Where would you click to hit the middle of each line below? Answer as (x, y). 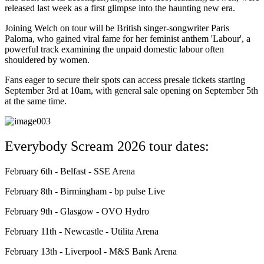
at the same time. (36, 101)
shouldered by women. (47, 60)
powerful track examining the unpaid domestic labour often (114, 49)
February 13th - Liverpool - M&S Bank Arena (91, 252)
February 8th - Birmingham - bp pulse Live (85, 192)
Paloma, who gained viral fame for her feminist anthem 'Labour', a (128, 39)
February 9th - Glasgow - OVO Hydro (77, 212)
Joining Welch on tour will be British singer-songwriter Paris (117, 28)
